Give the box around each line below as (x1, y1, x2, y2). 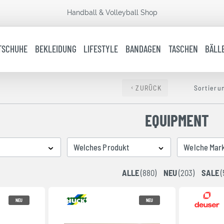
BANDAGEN (125, 43, 161, 55)
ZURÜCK (135, 83, 161, 92)
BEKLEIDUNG (34, 43, 76, 55)
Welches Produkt (73, 141, 129, 152)
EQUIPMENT (145, 110, 209, 130)
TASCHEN (168, 43, 198, 55)
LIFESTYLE (83, 43, 118, 55)
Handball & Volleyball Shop (66, 8, 157, 17)
